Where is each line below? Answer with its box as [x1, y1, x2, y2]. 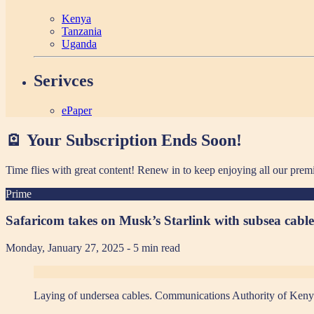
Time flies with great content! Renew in [6, 163, 183, 176]
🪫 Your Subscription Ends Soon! [6, 130, 242, 149]
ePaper [62, 104, 92, 116]
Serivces [34, 71, 93, 90]
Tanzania [62, 25, 102, 38]
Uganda [62, 38, 97, 50]
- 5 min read [127, 242, 180, 254]
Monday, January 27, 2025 [6, 242, 127, 254]
